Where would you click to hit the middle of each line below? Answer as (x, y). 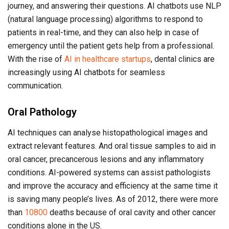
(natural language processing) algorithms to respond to (105, 19)
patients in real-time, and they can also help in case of (104, 33)
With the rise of (36, 59)
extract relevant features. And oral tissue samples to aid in (112, 146)
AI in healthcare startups (108, 59)
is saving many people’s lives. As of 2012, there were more (113, 199)
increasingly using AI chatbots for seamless (86, 73)
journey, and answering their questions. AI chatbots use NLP (114, 6)
